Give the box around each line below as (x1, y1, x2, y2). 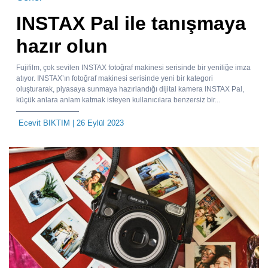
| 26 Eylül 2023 (70, 118, 124, 128)
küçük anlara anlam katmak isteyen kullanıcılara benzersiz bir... (16, 96, 220, 105)
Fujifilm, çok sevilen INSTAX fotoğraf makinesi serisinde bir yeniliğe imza (16, 63, 251, 72)
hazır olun (16, 35, 108, 57)
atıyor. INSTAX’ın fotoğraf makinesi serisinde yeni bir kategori (16, 74, 213, 83)
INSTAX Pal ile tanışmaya (16, 13, 246, 35)
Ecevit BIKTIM (19, 118, 70, 128)
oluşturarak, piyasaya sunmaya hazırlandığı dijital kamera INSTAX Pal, (16, 85, 244, 94)
